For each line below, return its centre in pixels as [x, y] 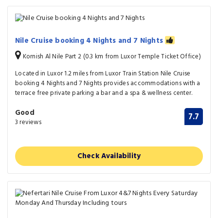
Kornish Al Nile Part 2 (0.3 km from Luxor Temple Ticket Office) [111, 56]
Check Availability [109, 156]
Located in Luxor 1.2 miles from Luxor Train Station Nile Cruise [103, 73]
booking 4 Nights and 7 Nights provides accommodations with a [108, 83]
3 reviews [28, 122]
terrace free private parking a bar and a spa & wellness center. [104, 93]
